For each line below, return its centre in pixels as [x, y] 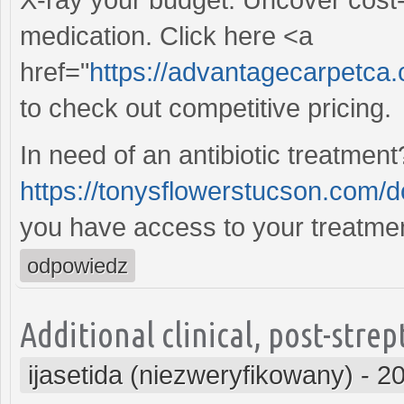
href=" [55, 72]
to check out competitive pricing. [206, 108]
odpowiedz [78, 265]
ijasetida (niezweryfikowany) [191, 375]
